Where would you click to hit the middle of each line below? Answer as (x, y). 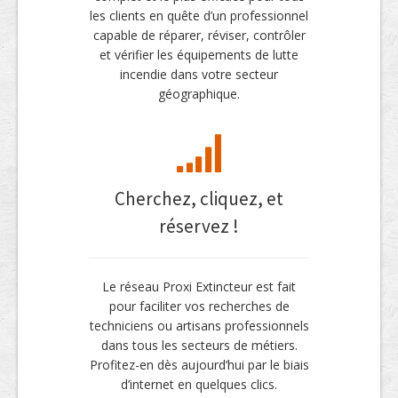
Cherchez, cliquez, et (199, 198)
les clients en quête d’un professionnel (199, 15)
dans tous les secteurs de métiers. (199, 345)
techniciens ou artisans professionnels (199, 325)
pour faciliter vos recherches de (199, 306)
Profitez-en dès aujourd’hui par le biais (199, 364)
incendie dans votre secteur (199, 74)
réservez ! (199, 226)
